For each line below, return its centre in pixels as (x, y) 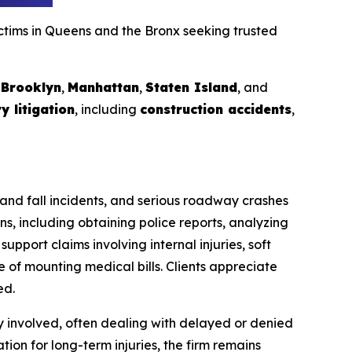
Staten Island (191, 87)
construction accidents (216, 109)
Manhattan (103, 87)
